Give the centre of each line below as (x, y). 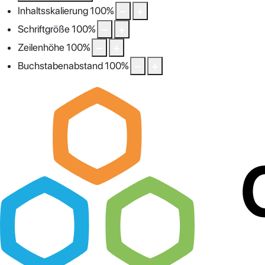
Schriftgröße (44, 29)
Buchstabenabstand (60, 65)
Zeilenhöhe (41, 47)
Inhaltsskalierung (53, 10)
